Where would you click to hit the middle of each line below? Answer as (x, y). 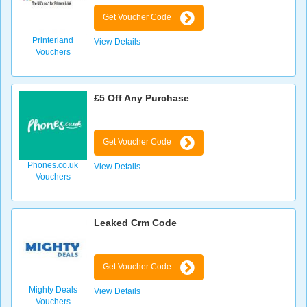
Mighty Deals (53, 290)
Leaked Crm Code (135, 223)
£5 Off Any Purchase (142, 98)
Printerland (53, 41)
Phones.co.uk (53, 165)
